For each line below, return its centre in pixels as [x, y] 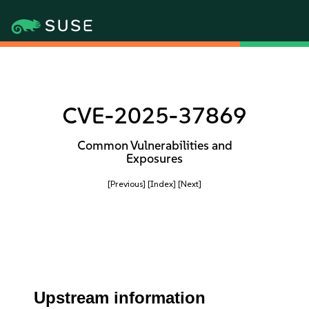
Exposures [154, 159]
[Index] [162, 184]
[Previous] [127, 184]
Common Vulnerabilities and [154, 146]
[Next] [190, 184]
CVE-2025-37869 [154, 116]
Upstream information [120, 298]
